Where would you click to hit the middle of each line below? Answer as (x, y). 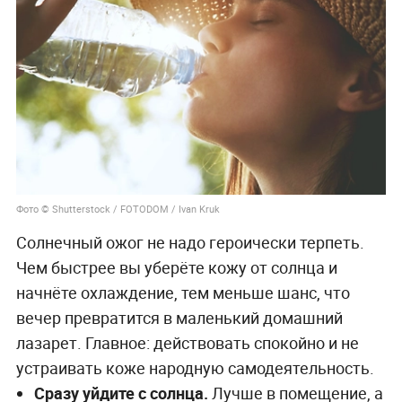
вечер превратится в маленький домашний (179, 318)
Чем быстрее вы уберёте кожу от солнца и (176, 268)
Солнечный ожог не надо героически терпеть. (190, 243)
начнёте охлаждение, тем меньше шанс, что (183, 293)
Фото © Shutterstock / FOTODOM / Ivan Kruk (118, 209)
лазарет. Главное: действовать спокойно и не (187, 343)
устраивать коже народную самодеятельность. (195, 368)
